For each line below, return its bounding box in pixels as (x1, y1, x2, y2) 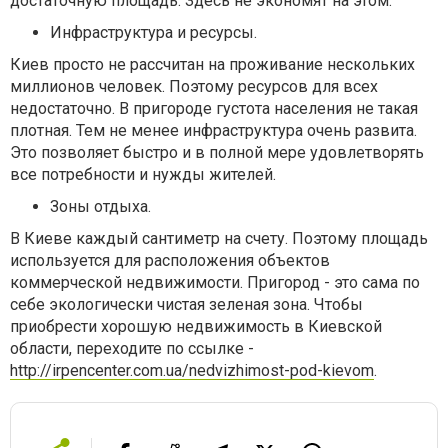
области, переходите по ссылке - (10, 339, 254, 358)
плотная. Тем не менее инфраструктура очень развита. (10, 121, 417, 140)
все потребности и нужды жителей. (10, 165, 276, 184)
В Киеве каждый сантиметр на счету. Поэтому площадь (10, 229, 428, 248)
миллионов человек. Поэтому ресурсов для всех (10, 77, 378, 96)
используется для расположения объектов (10, 251, 330, 270)
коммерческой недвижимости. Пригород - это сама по (10, 273, 420, 292)
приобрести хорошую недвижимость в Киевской (10, 317, 382, 336)
